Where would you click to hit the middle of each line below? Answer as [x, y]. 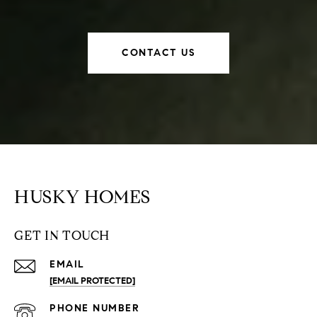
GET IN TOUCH [62, 235]
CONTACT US [158, 52]
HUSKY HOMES [82, 196]
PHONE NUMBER [94, 308]
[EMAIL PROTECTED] [92, 281]
